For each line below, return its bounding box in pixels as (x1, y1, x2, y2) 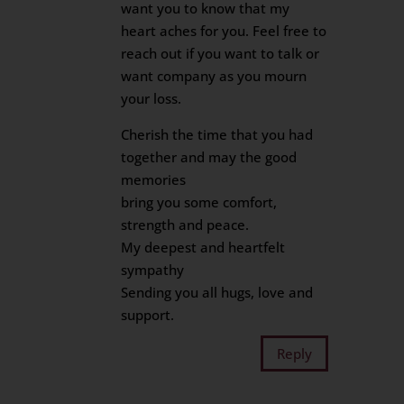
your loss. (121, 89, 182, 107)
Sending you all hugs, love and (121, 283, 314, 301)
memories (121, 170, 187, 188)
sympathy (121, 261, 185, 279)
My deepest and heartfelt (121, 238, 286, 256)
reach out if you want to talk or (121, 44, 320, 62)
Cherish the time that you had (121, 125, 314, 143)
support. (121, 306, 175, 324)
